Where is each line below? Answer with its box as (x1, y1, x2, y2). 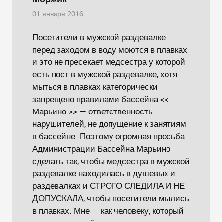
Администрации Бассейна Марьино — (32, 143, 179, 154)
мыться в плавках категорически (32, 81, 158, 92)
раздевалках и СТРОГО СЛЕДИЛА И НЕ (32, 180, 185, 191)
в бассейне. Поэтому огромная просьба (32, 130, 185, 142)
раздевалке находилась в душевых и (32, 167, 175, 179)
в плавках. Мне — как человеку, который (32, 205, 184, 216)
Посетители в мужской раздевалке (32, 31, 166, 43)
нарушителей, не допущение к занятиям (32, 118, 186, 129)
